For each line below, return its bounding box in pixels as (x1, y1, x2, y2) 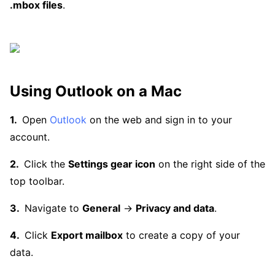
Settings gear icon (68, 158, 155, 170)
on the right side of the (155, 158, 265, 170)
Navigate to (25, 202, 82, 214)
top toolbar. (10, 175, 64, 187)
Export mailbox (51, 229, 123, 241)
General (82, 202, 120, 214)
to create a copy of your (123, 229, 240, 241)
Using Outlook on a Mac (10, 82, 182, 100)
